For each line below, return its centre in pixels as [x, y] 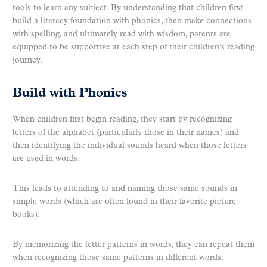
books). [26, 215]
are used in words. [46, 159]
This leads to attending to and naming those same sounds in [125, 189]
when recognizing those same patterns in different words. [118, 258]
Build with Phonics [70, 94]
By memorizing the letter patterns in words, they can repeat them [133, 245]
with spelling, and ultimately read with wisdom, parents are [122, 34]
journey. [27, 60]
